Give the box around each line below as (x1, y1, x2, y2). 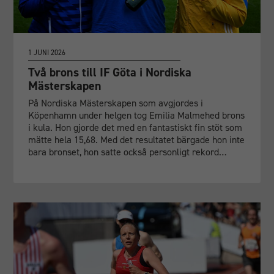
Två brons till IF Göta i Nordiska (28, 64, 192, 80)
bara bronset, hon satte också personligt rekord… (28, 145, 228, 158)
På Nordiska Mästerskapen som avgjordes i (28, 96, 204, 109)
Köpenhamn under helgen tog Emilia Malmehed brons (28, 108, 245, 122)
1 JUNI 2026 (28, 47, 66, 57)
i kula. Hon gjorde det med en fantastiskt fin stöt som (28, 120, 243, 134)
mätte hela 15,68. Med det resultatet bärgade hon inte (28, 133, 245, 146)
